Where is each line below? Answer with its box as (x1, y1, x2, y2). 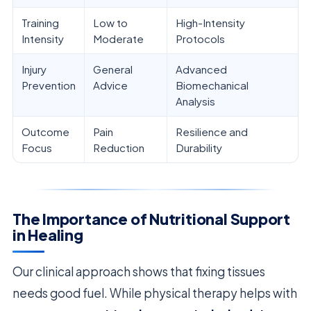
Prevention (22, 78, 76, 92)
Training (22, 16, 59, 30)
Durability (176, 141, 222, 155)
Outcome (22, 125, 69, 139)
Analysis (176, 94, 215, 108)
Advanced (176, 62, 227, 76)
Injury (22, 62, 47, 76)
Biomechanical (176, 78, 249, 92)
